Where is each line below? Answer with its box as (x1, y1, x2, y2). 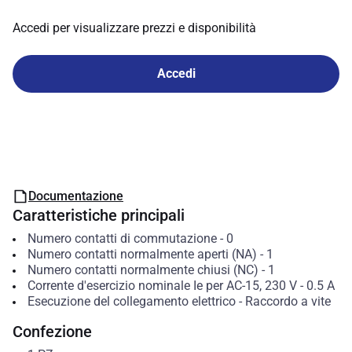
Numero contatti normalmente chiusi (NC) (27, 262, 258, 277)
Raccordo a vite (244, 294, 331, 309)
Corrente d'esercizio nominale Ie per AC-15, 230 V (27, 278, 297, 293)
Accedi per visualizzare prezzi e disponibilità (13, 20, 256, 35)
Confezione (13, 322, 92, 341)
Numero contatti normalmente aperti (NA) (27, 247, 257, 262)
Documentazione (28, 189, 123, 203)
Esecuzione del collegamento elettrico (27, 294, 236, 309)
